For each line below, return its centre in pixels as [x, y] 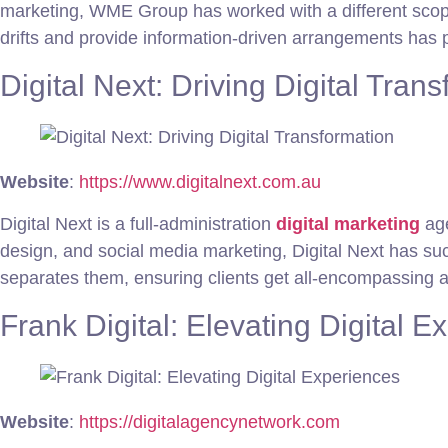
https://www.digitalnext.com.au [200, 182]
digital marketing [348, 223]
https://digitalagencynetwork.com [209, 421]
